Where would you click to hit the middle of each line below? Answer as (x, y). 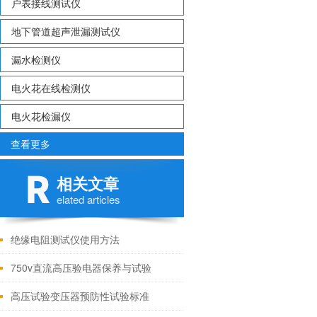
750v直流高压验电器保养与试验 (81, 267)
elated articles (88, 199)
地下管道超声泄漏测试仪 (66, 31)
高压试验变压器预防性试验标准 (80, 296)
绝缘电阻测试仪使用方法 (65, 239)
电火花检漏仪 (41, 116)
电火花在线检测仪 (51, 88)
